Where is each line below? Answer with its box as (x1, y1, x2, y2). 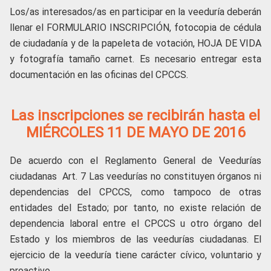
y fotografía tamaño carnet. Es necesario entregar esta (10, 53, 261, 65)
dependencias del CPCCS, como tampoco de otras (10, 186, 261, 198)
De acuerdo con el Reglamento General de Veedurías (10, 155, 261, 166)
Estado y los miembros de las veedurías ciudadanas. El (10, 233, 261, 245)
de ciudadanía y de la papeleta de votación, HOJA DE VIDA (10, 38, 261, 49)
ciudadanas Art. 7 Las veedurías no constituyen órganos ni (10, 171, 261, 182)
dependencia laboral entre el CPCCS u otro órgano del (10, 218, 261, 229)
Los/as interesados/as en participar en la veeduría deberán (10, 6, 261, 18)
